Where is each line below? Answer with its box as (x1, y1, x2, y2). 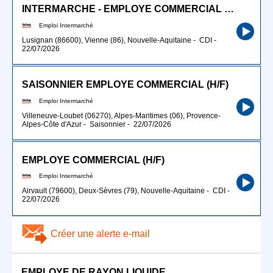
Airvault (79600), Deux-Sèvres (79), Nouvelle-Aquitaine (22, 186, 205, 196)
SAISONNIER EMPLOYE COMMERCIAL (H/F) (22, 79, 229, 90)
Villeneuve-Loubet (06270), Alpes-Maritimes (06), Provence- (22, 111, 221, 120)
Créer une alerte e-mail (51, 228, 150, 239)
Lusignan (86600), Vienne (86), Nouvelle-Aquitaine (22, 35, 191, 44)
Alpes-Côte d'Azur (22, 119, 82, 129)
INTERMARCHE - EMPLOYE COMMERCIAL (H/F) (224, 4, 234, 15)
